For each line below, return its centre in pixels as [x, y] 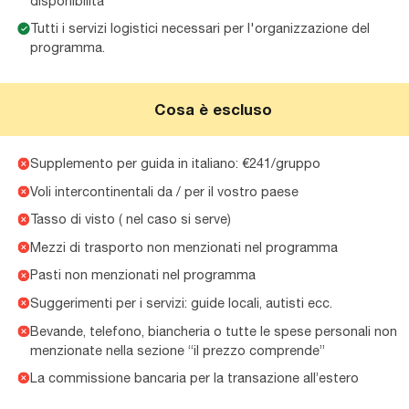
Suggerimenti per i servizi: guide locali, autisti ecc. [182, 303]
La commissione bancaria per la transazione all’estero [195, 378]
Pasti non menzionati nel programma [143, 275]
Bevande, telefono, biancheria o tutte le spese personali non [214, 330]
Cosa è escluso [214, 109]
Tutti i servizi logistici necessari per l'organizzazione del [200, 28]
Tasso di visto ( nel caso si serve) [131, 219]
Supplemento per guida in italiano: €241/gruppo [176, 163]
